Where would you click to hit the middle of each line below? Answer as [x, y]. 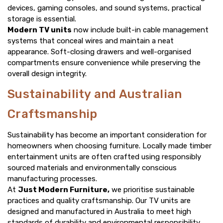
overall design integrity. [47, 74]
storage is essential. [42, 19]
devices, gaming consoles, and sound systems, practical [104, 8]
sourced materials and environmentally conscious [92, 168]
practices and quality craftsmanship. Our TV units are [99, 201]
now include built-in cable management [140, 30]
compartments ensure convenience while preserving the [104, 63]
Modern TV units [40, 30]
